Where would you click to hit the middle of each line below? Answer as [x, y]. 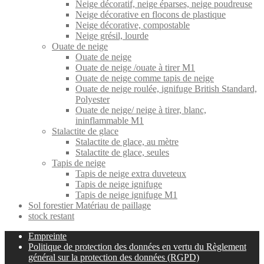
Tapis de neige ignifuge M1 [126, 194]
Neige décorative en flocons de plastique [151, 14]
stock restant [51, 216]
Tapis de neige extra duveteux [131, 173]
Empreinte [47, 236]
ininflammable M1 [110, 120]
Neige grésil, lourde [112, 35]
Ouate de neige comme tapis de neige [145, 78]
